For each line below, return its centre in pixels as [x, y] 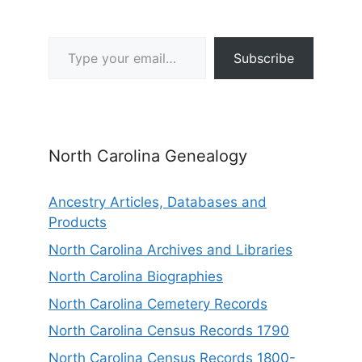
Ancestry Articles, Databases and [158, 202]
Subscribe [264, 59]
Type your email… [71, 37]
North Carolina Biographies [136, 277]
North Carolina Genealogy [148, 156]
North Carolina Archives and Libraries [170, 249]
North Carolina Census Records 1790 [169, 331]
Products [78, 223]
